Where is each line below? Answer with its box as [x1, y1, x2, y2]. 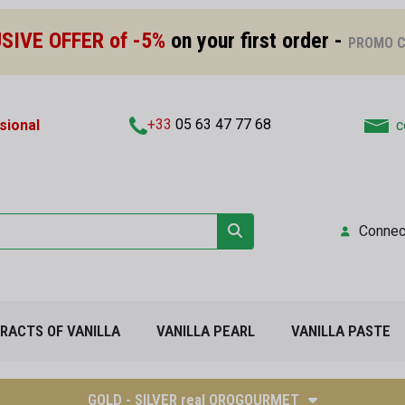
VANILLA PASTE [290, 321, 391, 340]
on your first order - [165, 28, 348, 53]
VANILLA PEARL [155, 321, 255, 340]
